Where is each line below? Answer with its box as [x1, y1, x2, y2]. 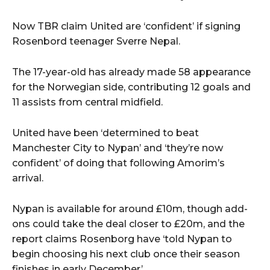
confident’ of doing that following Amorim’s [12, 157, 225, 169]
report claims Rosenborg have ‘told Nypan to [12, 233, 232, 245]
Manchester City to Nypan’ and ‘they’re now [12, 142, 223, 154]
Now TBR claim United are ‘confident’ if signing [12, 20, 240, 33]
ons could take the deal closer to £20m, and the [12, 218, 245, 230]
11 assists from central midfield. [12, 96, 163, 108]
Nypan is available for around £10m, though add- [12, 203, 248, 215]
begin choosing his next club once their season [12, 248, 240, 260]
